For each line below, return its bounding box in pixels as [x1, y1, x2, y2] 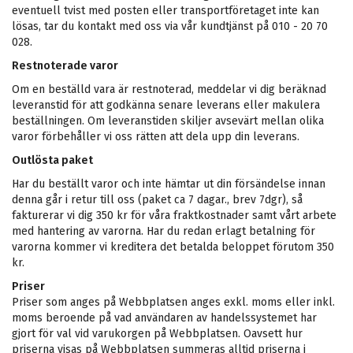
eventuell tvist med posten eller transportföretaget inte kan [12, 4, 319, 17]
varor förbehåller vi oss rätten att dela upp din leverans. [12, 130, 299, 143]
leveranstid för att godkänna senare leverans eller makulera [12, 98, 320, 112]
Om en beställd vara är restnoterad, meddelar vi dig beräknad [12, 83, 326, 96]
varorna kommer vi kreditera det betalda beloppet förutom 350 [12, 240, 334, 254]
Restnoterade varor [12, 59, 118, 72]
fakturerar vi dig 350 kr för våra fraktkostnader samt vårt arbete [12, 209, 336, 222]
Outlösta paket [12, 154, 93, 167]
